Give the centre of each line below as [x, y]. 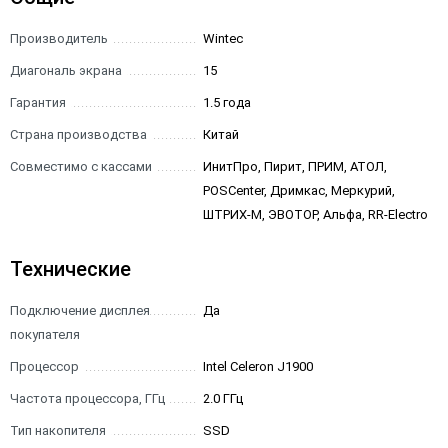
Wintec [223, 38]
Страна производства [78, 134]
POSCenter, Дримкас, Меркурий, [299, 190]
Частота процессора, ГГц [87, 398]
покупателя [45, 334]
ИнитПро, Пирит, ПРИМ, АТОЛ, [295, 166]
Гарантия [38, 102]
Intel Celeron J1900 [258, 366]
